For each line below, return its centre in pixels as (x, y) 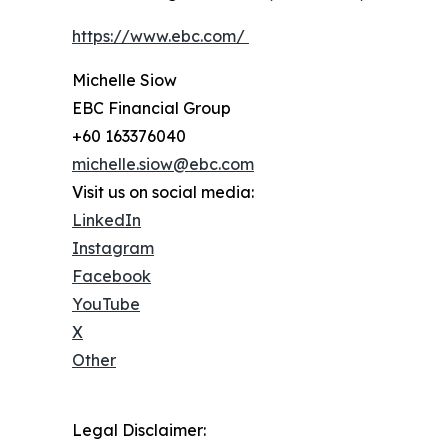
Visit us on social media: (163, 192)
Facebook (111, 276)
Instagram (113, 248)
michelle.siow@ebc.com (163, 164)
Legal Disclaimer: (139, 430)
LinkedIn (106, 220)
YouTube (106, 304)
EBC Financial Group (151, 108)
